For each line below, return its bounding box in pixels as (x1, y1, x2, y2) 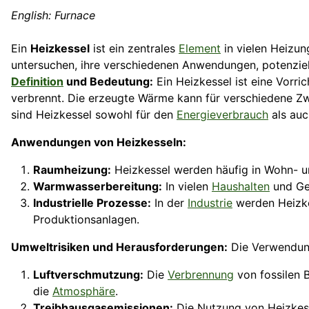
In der (151, 196, 188, 210)
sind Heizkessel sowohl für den (11, 108, 177, 122)
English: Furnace (11, 8, 95, 23)
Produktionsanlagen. (33, 212, 139, 227)
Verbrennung (168, 268, 234, 282)
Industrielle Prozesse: (33, 196, 151, 210)
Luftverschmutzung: (33, 268, 143, 282)
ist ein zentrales (90, 41, 179, 56)
